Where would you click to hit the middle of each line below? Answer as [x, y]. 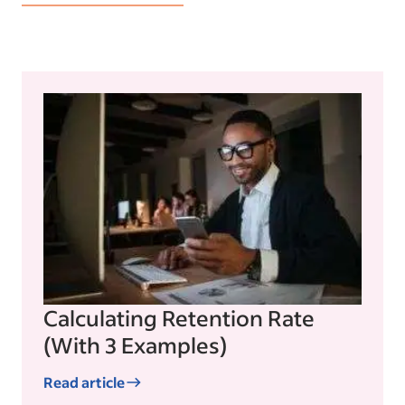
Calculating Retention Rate [179, 318]
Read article [84, 382]
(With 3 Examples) [135, 345]
